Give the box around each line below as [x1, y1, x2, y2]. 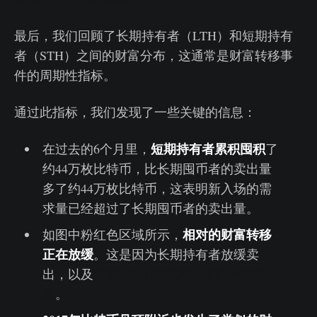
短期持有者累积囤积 [150, 139, 265, 158]
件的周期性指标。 [14, 67, 116, 84]
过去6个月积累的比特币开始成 [93, 265, 265, 283]
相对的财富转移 [182, 225, 272, 244]
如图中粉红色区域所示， [42, 226, 183, 243]
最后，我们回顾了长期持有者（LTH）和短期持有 [14, 27, 293, 45]
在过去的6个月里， [42, 140, 151, 158]
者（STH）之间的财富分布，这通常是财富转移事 [14, 47, 293, 64]
